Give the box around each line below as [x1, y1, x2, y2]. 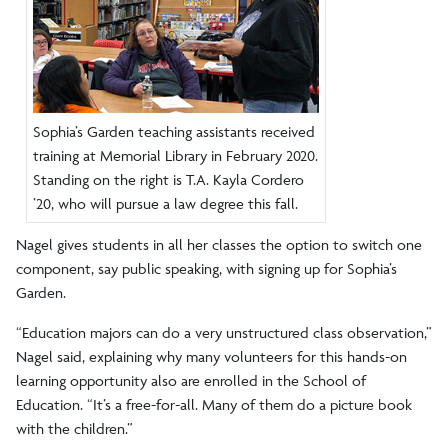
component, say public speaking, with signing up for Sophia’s [16, 258, 397, 278]
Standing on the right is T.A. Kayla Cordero [33, 169, 304, 189]
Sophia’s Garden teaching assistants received [33, 121, 315, 141]
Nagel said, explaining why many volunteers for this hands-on [16, 346, 407, 366]
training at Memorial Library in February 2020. [33, 145, 318, 165]
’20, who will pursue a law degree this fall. [33, 193, 298, 213]
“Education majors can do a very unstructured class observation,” [16, 322, 432, 342]
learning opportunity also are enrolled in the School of [16, 370, 366, 390]
